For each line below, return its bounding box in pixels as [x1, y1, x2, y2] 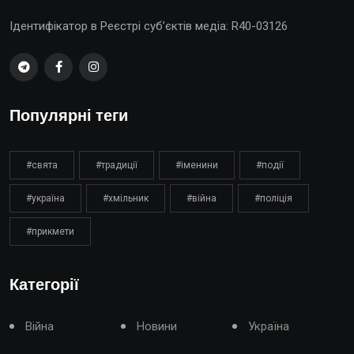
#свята [26, 159, 58, 171]
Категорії [9, 276, 79, 294]
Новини [137, 318, 178, 333]
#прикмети [26, 225, 74, 237]
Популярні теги [9, 107, 128, 125]
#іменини [175, 159, 218, 171]
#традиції [96, 159, 137, 171]
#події [256, 159, 284, 171]
